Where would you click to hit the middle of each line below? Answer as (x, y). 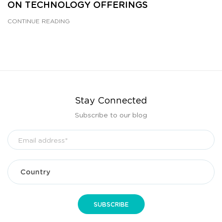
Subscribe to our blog (111, 115)
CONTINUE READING (39, 21)
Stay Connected (111, 100)
